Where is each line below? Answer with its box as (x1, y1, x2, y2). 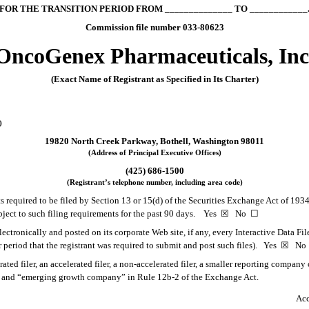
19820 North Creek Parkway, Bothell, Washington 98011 (45, 135, 264, 146)
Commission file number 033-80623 (85, 21, 224, 32)
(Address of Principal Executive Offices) (88, 148, 221, 157)
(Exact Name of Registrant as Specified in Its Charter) (50, 73, 259, 84)
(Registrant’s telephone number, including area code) (66, 178, 243, 186)
